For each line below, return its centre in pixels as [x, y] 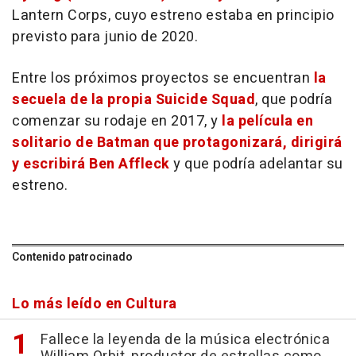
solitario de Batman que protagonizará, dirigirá [177, 143]
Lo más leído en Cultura [95, 304]
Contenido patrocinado [72, 257]
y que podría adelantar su [258, 164]
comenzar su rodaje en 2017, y [117, 122]
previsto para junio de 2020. [105, 37]
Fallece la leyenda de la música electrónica [185, 340]
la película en [267, 122]
